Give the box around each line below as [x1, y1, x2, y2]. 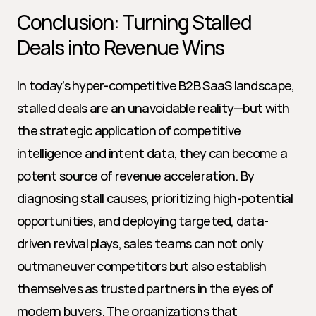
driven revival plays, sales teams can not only [17, 235, 263, 252]
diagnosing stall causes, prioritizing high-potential [17, 190, 293, 207]
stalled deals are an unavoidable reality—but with [17, 99, 290, 116]
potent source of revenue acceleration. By [17, 167, 255, 184]
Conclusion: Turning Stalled [17, 8, 252, 35]
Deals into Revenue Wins [17, 34, 224, 61]
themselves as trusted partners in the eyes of [17, 280, 274, 297]
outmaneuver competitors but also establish [17, 257, 267, 274]
